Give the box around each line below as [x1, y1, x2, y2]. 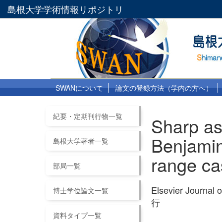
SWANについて [55, 83, 103, 93]
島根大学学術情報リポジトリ [7, 2, 123, 15]
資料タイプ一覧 [53, 210, 102, 220]
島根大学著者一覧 [53, 136, 109, 146]
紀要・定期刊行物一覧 [53, 111, 122, 121]
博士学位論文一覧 [53, 185, 109, 195]
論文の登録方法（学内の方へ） [115, 83, 213, 93]
